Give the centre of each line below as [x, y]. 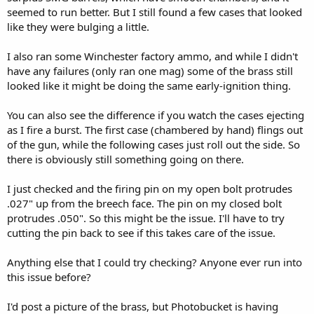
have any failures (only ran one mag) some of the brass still [150, 70]
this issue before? [49, 277]
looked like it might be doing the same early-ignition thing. [149, 85]
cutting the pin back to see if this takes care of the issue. [141, 232]
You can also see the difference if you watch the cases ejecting [156, 115]
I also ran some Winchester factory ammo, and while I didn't [152, 56]
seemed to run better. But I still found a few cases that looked [155, 12]
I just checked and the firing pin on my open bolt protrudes [150, 188]
